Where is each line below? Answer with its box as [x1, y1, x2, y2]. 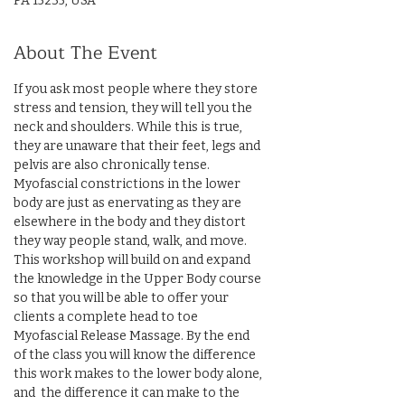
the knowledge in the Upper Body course [14, 271, 264, 287]
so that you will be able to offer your [14, 290, 231, 306]
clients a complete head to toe [14, 309, 201, 325]
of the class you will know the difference [14, 347, 259, 363]
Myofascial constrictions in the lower [14, 176, 243, 192]
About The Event [14, 38, 157, 68]
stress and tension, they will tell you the [14, 100, 255, 116]
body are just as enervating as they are [14, 195, 244, 211]
